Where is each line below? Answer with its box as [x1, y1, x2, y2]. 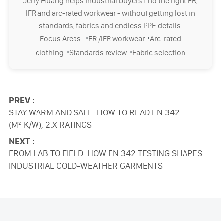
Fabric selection [132, 47, 185, 57]
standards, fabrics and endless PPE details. [38, 20, 183, 30]
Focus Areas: [40, 34, 86, 43]
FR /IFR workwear [88, 34, 147, 43]
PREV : [8, 94, 35, 106]
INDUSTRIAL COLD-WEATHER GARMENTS [8, 160, 163, 171]
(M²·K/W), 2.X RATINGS [8, 119, 92, 130]
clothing [36, 47, 67, 57]
